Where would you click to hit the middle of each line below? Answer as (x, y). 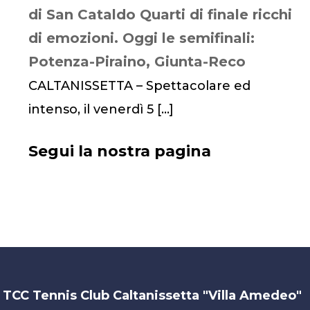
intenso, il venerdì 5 (92, 109)
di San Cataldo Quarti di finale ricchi (160, 15)
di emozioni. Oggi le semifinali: (141, 38)
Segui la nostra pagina (119, 151)
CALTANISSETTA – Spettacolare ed (139, 86)
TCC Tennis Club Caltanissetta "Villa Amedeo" (153, 295)
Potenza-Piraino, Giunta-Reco (137, 62)
